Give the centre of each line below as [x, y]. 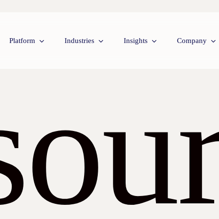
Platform [22, 40]
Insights [135, 40]
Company [192, 40]
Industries [79, 40]
